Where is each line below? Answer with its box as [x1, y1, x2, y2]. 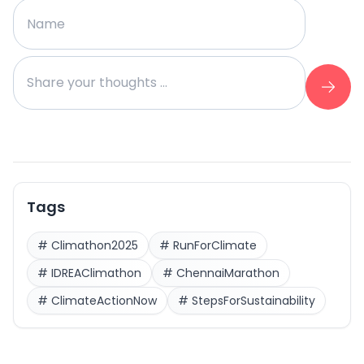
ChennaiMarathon [176, 265, 279, 282]
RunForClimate [173, 237, 257, 254]
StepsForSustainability [192, 292, 315, 310]
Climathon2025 [51, 237, 138, 254]
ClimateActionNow [51, 292, 157, 310]
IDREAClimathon [51, 265, 141, 282]
